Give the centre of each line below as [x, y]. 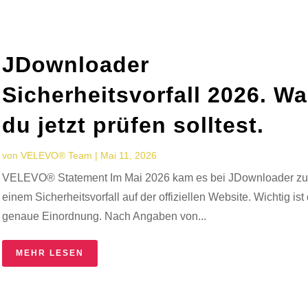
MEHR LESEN [50, 253]
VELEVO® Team [57, 155]
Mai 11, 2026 [129, 155]
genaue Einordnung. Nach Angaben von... [104, 216]
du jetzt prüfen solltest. [133, 125]
